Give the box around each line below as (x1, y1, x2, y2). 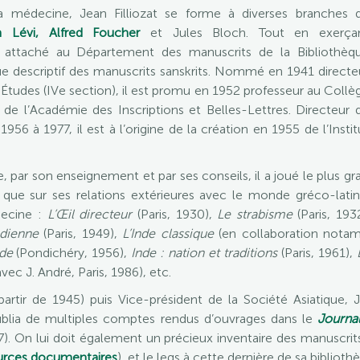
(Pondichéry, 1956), (12, 245, 128, 260)
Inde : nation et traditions (127, 245, 277, 260)
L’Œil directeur (41, 207, 133, 222)
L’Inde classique (122, 226, 214, 241)
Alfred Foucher (48, 25, 141, 40)
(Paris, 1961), (276, 245, 357, 260)
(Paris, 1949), (39, 226, 123, 241)
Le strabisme (217, 207, 292, 222)
